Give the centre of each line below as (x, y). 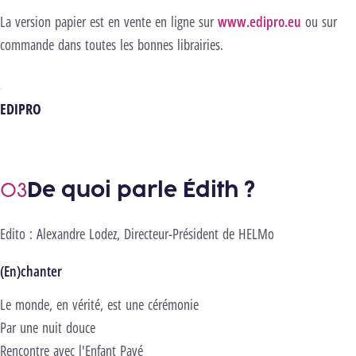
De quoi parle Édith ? (141, 190)
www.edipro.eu (257, 21)
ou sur (319, 21)
